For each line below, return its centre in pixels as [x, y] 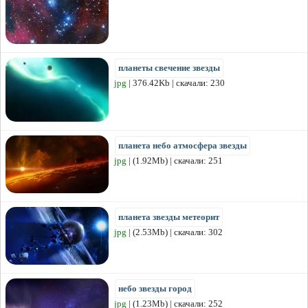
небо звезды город [155, 288]
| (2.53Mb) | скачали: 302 [175, 232]
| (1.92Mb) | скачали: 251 [175, 160]
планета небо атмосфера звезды [183, 145]
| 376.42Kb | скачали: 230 [176, 82]
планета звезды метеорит [169, 217]
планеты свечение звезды [169, 67]
